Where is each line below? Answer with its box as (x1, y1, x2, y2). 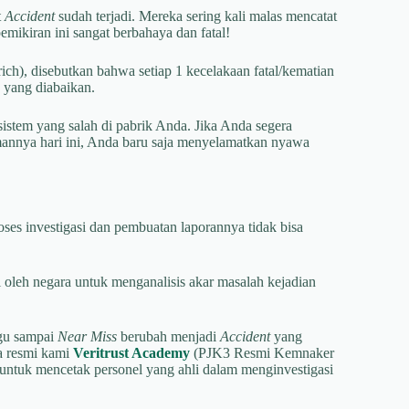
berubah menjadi (117, 328, 220, 344)
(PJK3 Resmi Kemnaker (190, 344, 334, 361)
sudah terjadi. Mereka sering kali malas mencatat (55, 7, 337, 24)
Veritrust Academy (73, 344, 190, 361)
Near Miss (58, 328, 117, 344)
